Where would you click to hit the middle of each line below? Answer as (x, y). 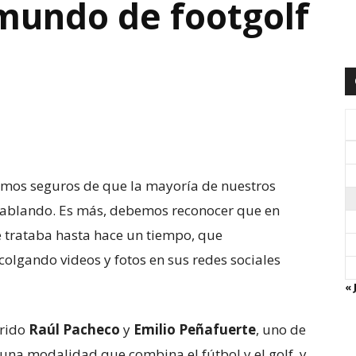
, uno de (281, 329)
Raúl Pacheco (74, 329)
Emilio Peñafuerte (195, 329)
